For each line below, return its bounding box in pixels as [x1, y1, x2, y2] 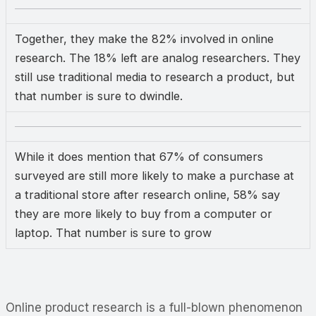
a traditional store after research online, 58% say [15, 187, 280, 202]
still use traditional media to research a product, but [15, 69, 295, 84]
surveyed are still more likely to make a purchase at [15, 168, 294, 183]
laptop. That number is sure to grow [15, 225, 212, 240]
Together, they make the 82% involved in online [15, 31, 274, 46]
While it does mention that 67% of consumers [15, 149, 263, 164]
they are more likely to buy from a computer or [15, 206, 272, 221]
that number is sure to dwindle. [15, 88, 183, 103]
